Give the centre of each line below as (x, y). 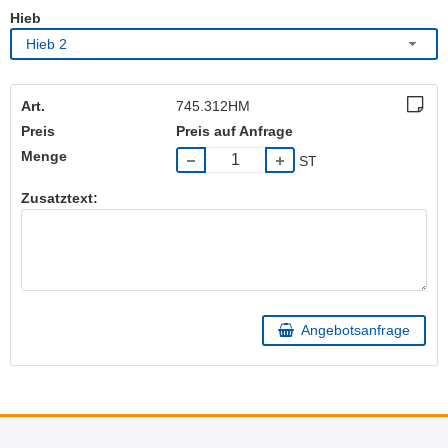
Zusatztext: (59, 197)
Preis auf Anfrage (235, 131)
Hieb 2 (46, 44)
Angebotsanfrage (355, 330)
